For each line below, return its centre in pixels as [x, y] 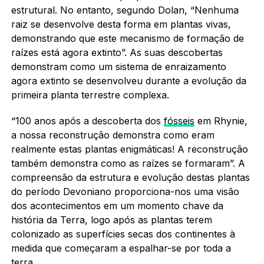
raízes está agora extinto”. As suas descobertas [117, 52]
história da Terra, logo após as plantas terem [111, 220]
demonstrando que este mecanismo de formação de [127, 38]
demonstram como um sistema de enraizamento [118, 66]
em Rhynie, [221, 121]
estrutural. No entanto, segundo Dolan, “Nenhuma [125, 10]
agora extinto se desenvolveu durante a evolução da [128, 80]
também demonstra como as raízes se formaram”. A [128, 163]
